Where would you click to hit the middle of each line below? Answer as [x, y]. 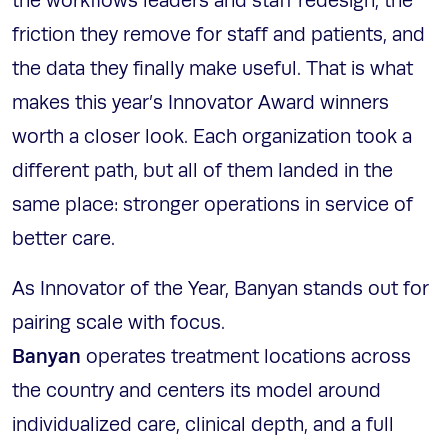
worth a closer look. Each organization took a [212, 137]
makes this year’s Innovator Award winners [200, 103]
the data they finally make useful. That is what [212, 69]
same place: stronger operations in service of [212, 205]
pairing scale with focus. [118, 323]
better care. [66, 239]
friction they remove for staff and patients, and [218, 35]
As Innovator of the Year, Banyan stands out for [220, 289]
